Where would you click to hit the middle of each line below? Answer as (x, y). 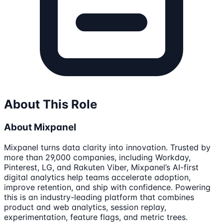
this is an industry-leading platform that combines (99, 197)
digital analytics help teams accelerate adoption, (97, 177)
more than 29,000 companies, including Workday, (97, 157)
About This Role (51, 105)
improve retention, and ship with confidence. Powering (107, 187)
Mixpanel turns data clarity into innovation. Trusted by (107, 147)
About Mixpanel (40, 127)
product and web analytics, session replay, (85, 207)
